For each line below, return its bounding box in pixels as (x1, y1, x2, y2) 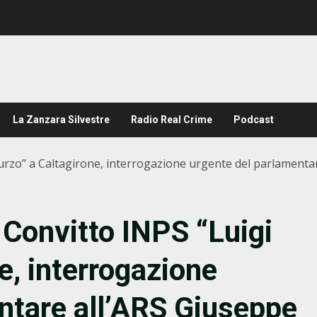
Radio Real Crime (131, 114, 212, 125)
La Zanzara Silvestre (13, 114, 110, 125)
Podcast (234, 114, 274, 125)
